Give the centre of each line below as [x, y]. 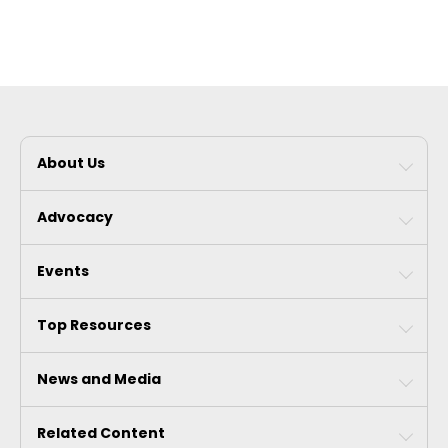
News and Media [99, 379]
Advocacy [75, 217]
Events [63, 271]
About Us [71, 163]
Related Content [101, 433]
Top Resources [94, 325]
